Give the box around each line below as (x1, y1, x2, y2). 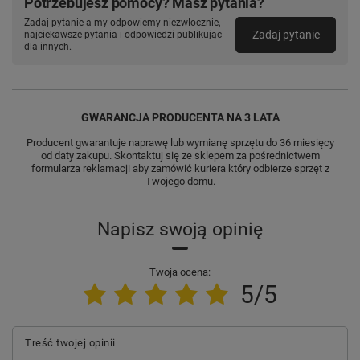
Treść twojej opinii (25, 336, 116, 349)
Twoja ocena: (149, 265, 211, 278)
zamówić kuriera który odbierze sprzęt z (150, 162, 329, 174)
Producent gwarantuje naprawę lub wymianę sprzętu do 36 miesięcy (26, 136, 334, 149)
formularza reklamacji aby (31, 162, 151, 174)
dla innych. (24, 40, 72, 52)
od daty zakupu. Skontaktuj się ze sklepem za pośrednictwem (40, 149, 320, 162)
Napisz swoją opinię (97, 218, 263, 240)
